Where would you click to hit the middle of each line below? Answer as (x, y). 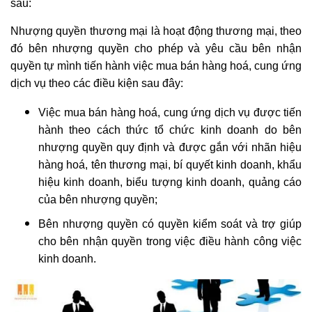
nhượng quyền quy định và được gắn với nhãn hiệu (170, 147)
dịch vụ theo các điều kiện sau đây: (97, 83)
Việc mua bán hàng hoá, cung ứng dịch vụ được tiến (170, 112)
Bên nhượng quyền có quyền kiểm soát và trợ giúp (170, 224)
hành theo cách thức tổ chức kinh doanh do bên (170, 130)
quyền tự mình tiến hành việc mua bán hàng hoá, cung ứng (156, 65)
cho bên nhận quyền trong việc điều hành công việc (170, 241)
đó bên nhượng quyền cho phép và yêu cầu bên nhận (156, 48)
